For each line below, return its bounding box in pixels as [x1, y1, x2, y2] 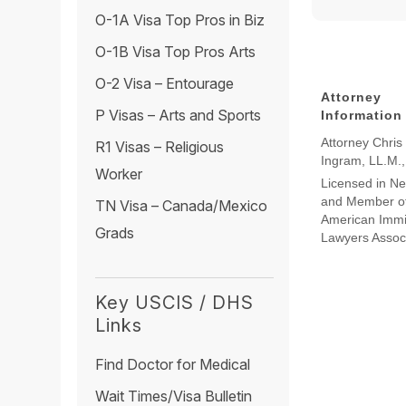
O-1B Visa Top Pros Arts [95, 43, 256, 62]
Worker [95, 165, 143, 184]
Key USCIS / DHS [95, 291, 255, 314]
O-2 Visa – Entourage [95, 74, 235, 93]
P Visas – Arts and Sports [95, 106, 262, 125]
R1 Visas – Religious [95, 138, 225, 157]
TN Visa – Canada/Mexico [95, 197, 268, 216]
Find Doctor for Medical [95, 354, 251, 373]
